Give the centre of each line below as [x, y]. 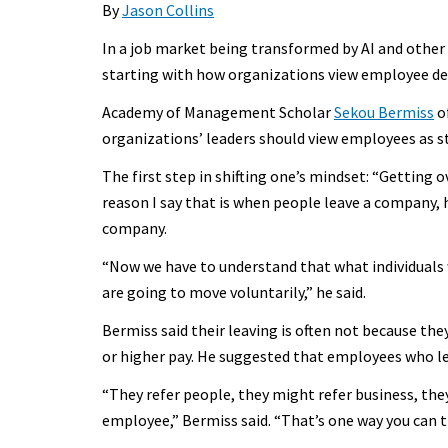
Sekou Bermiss [384, 111]
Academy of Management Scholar [218, 111]
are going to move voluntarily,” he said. [234, 291]
